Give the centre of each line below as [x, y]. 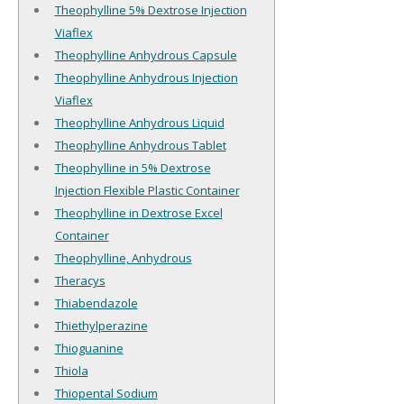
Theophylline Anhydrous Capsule [146, 55]
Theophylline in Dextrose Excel [138, 213]
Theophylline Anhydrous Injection [146, 78]
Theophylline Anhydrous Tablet [140, 146]
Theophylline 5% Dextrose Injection [151, 10]
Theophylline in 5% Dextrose [133, 168]
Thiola [71, 371]
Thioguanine [89, 349]
